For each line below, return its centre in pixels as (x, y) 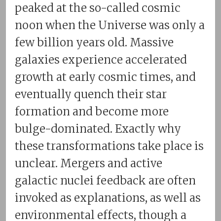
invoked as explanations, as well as (108, 198)
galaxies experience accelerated (101, 59)
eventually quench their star (91, 94)
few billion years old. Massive (94, 42)
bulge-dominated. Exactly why (98, 129)
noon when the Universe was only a (110, 25)
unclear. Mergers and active (89, 163)
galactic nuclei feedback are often (105, 180)
